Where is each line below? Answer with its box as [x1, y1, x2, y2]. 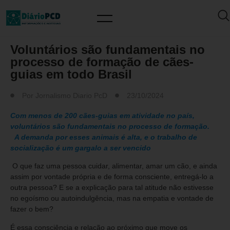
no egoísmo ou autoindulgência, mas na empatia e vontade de [10, 194, 214, 203]
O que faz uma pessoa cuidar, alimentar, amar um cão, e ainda [10, 162, 217, 170]
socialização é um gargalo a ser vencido [10, 144, 151, 152]
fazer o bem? [10, 205, 53, 214]
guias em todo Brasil [10, 67, 136, 81]
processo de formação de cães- [10, 55, 194, 69]
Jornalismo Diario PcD [35, 91, 107, 100]
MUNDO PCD [10, 26, 59, 34]
